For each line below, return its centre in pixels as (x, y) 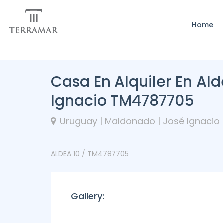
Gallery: (87, 196)
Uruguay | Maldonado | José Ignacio (140, 121)
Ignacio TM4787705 (122, 101)
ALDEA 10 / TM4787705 (90, 154)
